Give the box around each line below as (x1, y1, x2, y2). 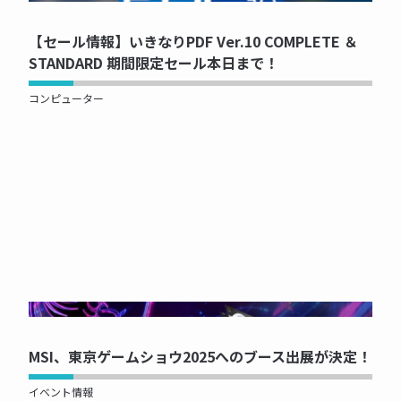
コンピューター (29, 90, 104, 106)
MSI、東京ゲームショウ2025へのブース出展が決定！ (29, 345, 371, 367)
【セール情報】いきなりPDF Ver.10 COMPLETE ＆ (29, 30, 358, 52)
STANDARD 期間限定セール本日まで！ (29, 51, 278, 73)
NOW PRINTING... (152, 301, 249, 317)
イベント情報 (29, 383, 93, 399)
